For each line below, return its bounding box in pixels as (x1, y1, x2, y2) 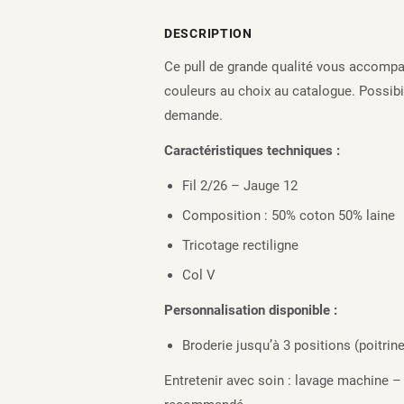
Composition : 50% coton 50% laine (182, 207, 395, 224)
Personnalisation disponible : (164, 302, 337, 318)
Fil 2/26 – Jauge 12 (182, 178, 298, 194)
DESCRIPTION (164, 26, 252, 41)
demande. (164, 107, 223, 124)
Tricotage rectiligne (182, 237, 298, 253)
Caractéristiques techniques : (164, 142, 340, 159)
